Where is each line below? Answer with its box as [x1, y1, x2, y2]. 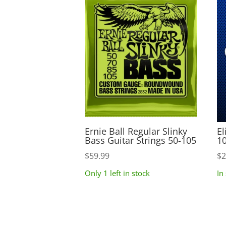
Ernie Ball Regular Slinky [85, 125, 187, 138]
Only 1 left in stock [85, 167, 150, 178]
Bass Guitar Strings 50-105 [85, 134, 196, 147]
